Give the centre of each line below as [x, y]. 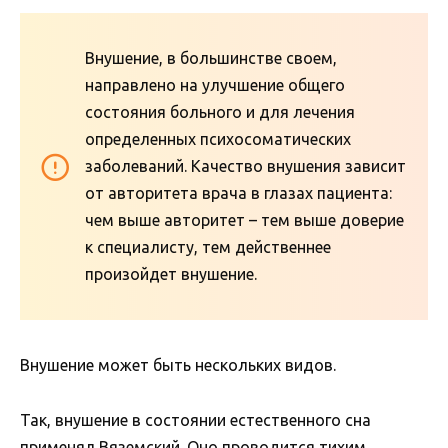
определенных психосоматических [218, 139]
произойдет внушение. [171, 274]
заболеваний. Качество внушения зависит [245, 166]
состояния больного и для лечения [220, 112]
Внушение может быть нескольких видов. [178, 365]
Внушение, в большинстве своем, [211, 58]
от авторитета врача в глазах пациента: [238, 193]
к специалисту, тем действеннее [208, 247]
